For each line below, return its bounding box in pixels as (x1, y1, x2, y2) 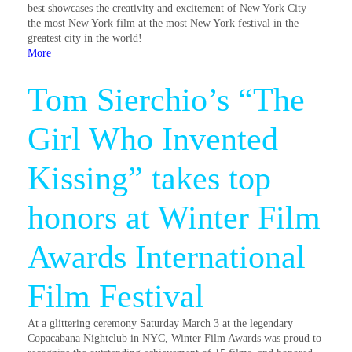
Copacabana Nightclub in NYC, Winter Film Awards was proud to (27, 332, 321, 344)
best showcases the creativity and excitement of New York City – (27, 2, 315, 14)
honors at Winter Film (27, 200, 321, 236)
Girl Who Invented (27, 121, 278, 157)
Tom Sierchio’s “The (27, 82, 305, 118)
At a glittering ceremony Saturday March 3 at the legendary (27, 317, 293, 329)
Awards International (27, 239, 306, 275)
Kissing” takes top (27, 160, 271, 196)
